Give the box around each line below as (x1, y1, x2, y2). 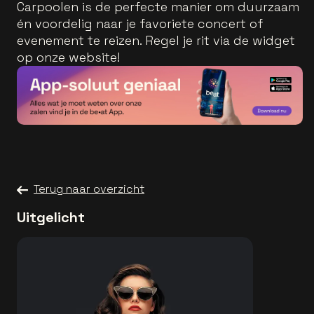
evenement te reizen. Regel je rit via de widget (17, 32, 295, 48)
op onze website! (17, 48, 120, 65)
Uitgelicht (17, 208, 85, 227)
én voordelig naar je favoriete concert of (17, 15, 263, 32)
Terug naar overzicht (34, 182, 144, 197)
